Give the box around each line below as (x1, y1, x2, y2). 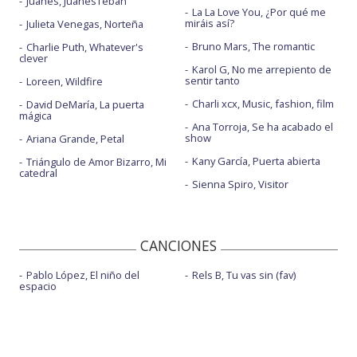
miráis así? (184, 16, 234, 30)
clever (19, 51, 48, 65)
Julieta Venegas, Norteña (26, 17, 143, 31)
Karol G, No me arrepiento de (191, 62, 331, 76)
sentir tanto (184, 73, 240, 88)
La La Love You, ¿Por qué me (191, 5, 326, 19)
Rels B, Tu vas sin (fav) (191, 268, 296, 282)
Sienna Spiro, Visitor (191, 177, 288, 191)
